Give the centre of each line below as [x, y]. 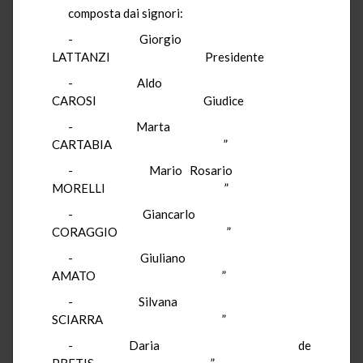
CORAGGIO [85, 231]
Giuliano [163, 257]
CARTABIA [82, 144]
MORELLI [79, 188]
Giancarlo [169, 214]
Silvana [158, 301]
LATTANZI [81, 56]
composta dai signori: [126, 13]
